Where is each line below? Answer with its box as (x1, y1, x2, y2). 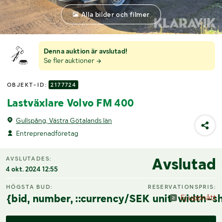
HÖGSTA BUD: (6, 183, 53, 190)
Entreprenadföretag (16, 129, 78, 137)
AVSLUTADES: (6, 155, 52, 163)
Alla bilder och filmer (81, 10, 150, 18)
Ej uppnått (180, 192, 216, 202)
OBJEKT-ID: (7, 81, 49, 88)
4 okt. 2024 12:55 (6, 165, 58, 173)
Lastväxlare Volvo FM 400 (7, 96, 134, 109)
